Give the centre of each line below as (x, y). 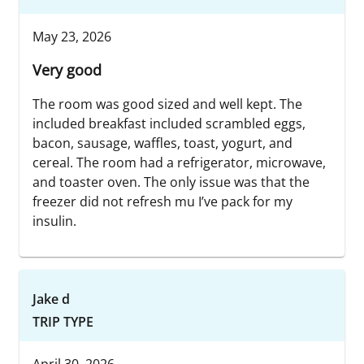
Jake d (51, 299)
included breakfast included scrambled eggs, (169, 123)
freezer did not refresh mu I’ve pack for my (162, 201)
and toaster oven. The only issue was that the (171, 182)
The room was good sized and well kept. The (167, 104)
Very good (67, 69)
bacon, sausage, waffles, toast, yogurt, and (162, 143)
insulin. (54, 221)
